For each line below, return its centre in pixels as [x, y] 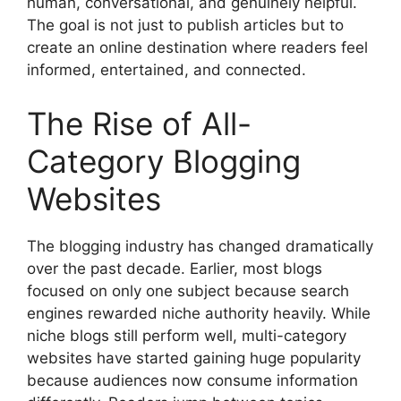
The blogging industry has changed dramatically [200, 246]
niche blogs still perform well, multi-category [187, 335]
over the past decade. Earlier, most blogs [175, 268]
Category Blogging [164, 161]
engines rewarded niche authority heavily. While [199, 313]
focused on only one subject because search [188, 290]
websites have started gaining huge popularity [194, 358]
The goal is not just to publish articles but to [185, 25]
